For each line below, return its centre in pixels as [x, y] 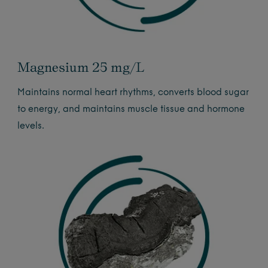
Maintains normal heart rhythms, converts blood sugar [133, 93]
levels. [31, 126]
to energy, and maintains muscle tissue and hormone [131, 109]
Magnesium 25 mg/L [81, 67]
